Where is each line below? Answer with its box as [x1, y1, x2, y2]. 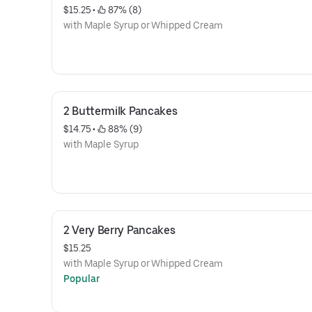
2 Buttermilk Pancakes [63, 104, 178, 118]
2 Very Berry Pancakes [63, 224, 175, 237]
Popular [63, 273, 100, 284]
